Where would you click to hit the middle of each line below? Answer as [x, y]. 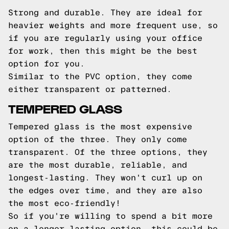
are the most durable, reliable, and [98, 165]
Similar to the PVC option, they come [100, 76]
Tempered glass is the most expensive [100, 127]
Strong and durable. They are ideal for [105, 13]
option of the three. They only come [98, 139]
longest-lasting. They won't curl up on [105, 178]
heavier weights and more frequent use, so [113, 25]
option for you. [47, 64]
